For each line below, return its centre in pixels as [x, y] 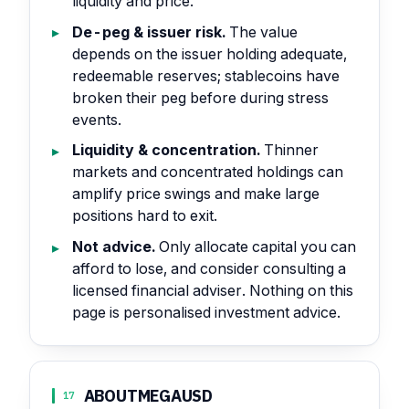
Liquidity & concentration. [167, 150]
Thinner [290, 150]
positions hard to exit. [145, 216]
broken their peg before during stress [201, 97]
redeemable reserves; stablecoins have [206, 75]
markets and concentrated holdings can [208, 172]
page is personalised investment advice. [207, 312]
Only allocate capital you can [256, 246]
